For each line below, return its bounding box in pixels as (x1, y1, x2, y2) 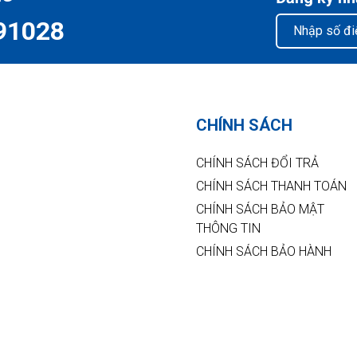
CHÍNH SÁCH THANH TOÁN (196, 178, 347, 194)
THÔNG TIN (196, 220, 261, 236)
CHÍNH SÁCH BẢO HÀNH (196, 243, 332, 259)
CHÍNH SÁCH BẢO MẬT (196, 201, 325, 217)
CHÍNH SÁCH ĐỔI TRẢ (196, 155, 320, 171)
